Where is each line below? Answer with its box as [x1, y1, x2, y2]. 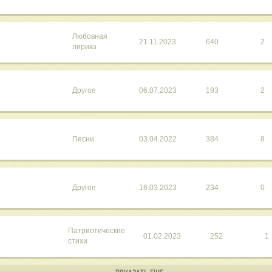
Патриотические [68, 226, 125, 236]
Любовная [72, 32, 107, 41]
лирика [72, 42, 97, 52]
